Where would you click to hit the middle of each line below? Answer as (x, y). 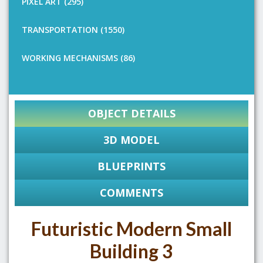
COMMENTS (131, 193)
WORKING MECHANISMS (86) (78, 58)
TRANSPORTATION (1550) (73, 30)
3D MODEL (131, 140)
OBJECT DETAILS (131, 113)
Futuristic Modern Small (131, 229)
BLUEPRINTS (131, 166)
